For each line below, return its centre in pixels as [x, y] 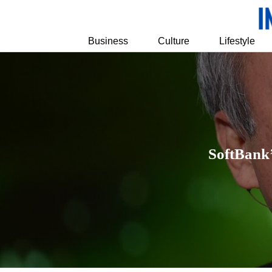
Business [108, 41]
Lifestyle [237, 41]
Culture [174, 41]
